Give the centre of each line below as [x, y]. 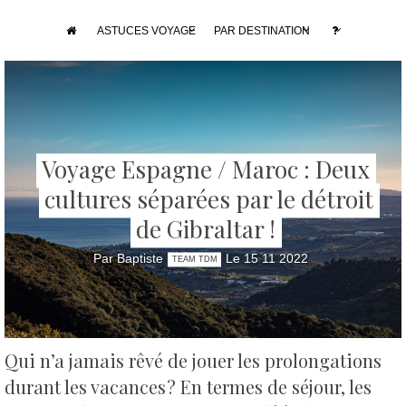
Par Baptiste [128, 259]
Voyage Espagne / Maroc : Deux [206, 169]
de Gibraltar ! [206, 229]
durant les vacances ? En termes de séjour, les [188, 387]
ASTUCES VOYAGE [146, 30]
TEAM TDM [194, 260]
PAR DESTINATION [261, 30]
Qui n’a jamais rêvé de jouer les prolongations [193, 361]
